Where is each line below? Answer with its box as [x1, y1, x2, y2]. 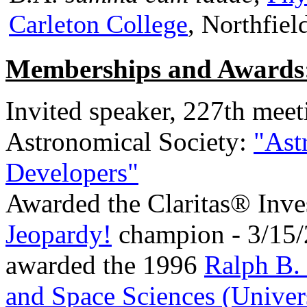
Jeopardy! [5, 219, 112, 249]
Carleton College [9, 10, 188, 38]
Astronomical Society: [5, 127, 254, 156]
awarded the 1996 [5, 250, 204, 280]
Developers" [5, 158, 138, 187]
